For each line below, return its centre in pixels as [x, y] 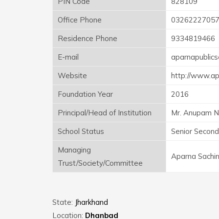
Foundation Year [85, 94]
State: [64, 202]
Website [72, 75]
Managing [74, 150]
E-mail [68, 57]
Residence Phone [88, 38]
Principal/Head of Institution [105, 112]
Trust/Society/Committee [100, 163]
